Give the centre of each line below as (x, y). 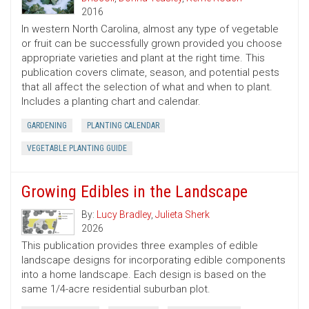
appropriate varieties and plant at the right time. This (143, 58)
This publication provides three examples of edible (140, 246)
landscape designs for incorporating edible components (153, 260)
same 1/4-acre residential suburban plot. (116, 289)
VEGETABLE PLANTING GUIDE (77, 149)
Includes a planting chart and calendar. (111, 102)
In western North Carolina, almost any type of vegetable (150, 29)
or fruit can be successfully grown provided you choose (152, 44)
